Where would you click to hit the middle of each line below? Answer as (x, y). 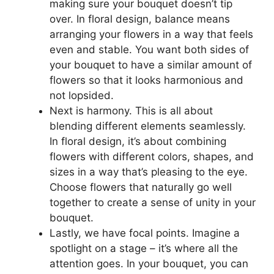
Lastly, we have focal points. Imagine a (145, 233)
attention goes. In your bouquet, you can (149, 263)
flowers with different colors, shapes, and (152, 156)
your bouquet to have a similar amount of (151, 65)
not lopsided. (82, 95)
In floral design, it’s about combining (138, 141)
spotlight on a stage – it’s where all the (144, 248)
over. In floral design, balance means (140, 19)
